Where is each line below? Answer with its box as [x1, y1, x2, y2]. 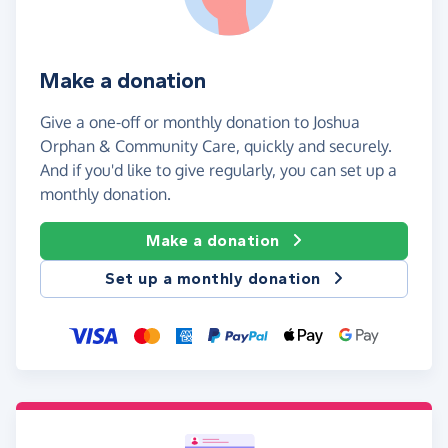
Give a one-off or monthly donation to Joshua [40, 112, 360, 133]
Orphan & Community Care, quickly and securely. [40, 136, 392, 157]
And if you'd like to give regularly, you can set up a [40, 160, 397, 181]
